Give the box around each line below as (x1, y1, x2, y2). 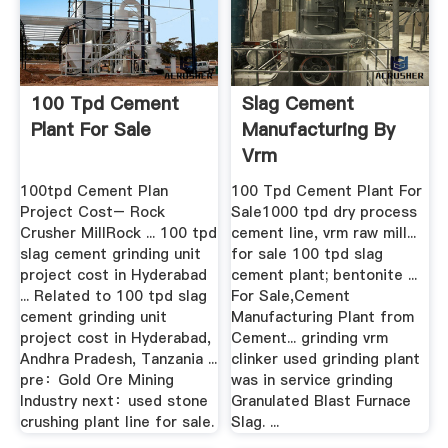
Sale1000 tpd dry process (231, 201, 418, 222)
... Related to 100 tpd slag (19, 285, 207, 306)
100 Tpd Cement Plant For (231, 180, 423, 201)
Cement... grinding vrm (231, 327, 389, 348)
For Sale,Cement (231, 285, 351, 306)
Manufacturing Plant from (231, 306, 415, 327)
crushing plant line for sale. (19, 411, 214, 432)
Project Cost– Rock (19, 201, 165, 222)
